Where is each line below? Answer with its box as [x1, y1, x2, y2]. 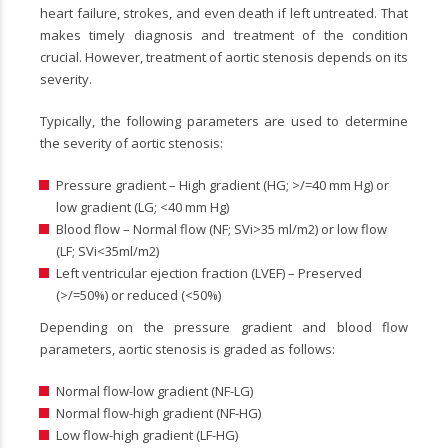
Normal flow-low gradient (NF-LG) [55, 381, 253, 400]
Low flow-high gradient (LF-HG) [55, 425, 238, 444]
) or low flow [314, 219, 387, 238]
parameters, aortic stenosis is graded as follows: [40, 339, 335, 358]
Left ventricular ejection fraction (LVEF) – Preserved [55, 263, 362, 282]
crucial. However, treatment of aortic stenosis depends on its [40, 47, 408, 66]
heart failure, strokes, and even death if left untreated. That [40, 3, 408, 22]
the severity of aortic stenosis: [40, 133, 223, 152]
